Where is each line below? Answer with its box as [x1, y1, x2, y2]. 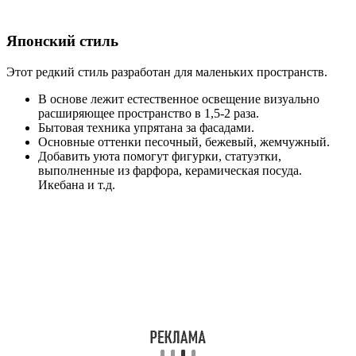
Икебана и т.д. [38, 177, 115, 192]
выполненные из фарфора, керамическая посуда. [38, 163, 302, 177]
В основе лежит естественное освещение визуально [38, 91, 319, 106]
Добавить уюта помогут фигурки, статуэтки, [38, 149, 281, 163]
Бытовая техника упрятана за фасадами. [38, 120, 254, 134]
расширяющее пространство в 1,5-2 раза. [38, 106, 259, 120]
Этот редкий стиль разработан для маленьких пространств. [6, 64, 327, 79]
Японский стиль [6, 33, 118, 50]
